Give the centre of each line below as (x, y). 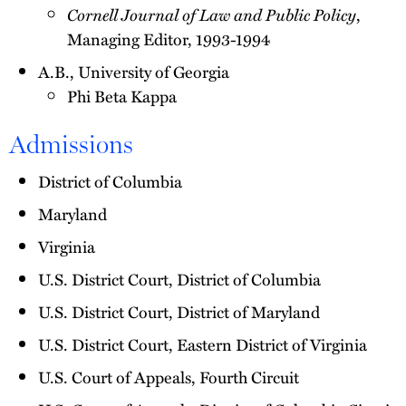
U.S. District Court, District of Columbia (179, 279)
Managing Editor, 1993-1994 (169, 39)
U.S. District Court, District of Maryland (179, 312)
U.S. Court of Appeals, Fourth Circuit (169, 377)
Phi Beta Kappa (122, 96)
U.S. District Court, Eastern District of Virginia (203, 344)
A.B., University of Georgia (134, 72)
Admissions (71, 145)
